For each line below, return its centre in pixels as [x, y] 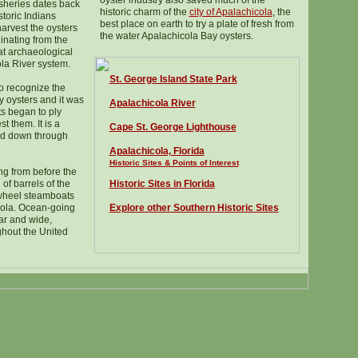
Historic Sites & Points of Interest [174, 163]
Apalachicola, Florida [157, 151]
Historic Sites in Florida [162, 184]
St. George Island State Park [173, 79]
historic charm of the [144, 12]
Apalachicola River [152, 103]
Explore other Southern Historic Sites [194, 208]
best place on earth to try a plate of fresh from [197, 24]
